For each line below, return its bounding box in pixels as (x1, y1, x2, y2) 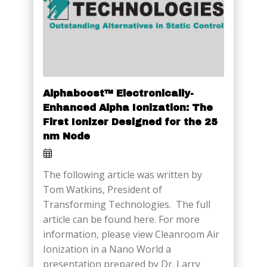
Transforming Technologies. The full (43, 197, 210, 211)
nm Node (43, 131, 90, 141)
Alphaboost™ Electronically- (43, 88, 194, 98)
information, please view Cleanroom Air (43, 227, 219, 241)
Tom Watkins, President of (43, 182, 162, 196)
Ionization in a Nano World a (43, 242, 171, 256)
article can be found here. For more (43, 212, 200, 226)
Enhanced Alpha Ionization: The (43, 102, 213, 113)
